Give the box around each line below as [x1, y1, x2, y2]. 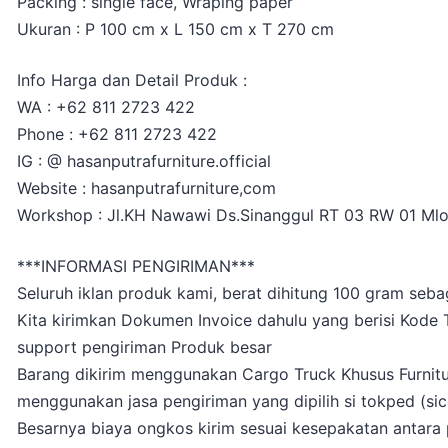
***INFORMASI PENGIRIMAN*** [17, 256, 255, 277]
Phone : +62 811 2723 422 [17, 124, 217, 145]
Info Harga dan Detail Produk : [17, 70, 247, 91]
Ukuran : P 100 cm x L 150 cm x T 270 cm [17, 19, 334, 40]
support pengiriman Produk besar [17, 337, 272, 358]
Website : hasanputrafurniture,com [17, 178, 276, 199]
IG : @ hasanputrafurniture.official [17, 151, 271, 172]
